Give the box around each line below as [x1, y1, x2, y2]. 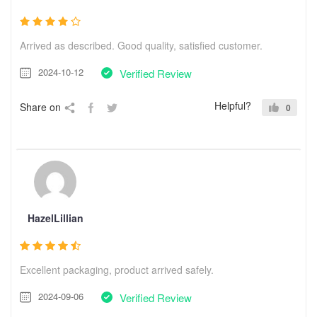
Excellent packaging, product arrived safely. [20, 262, 214, 277]
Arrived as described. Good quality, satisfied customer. [20, 38, 263, 52]
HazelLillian [27, 210, 83, 225]
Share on [20, 99, 61, 114]
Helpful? [214, 98, 251, 113]
